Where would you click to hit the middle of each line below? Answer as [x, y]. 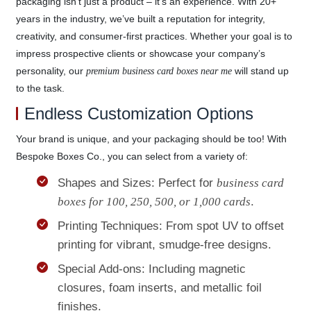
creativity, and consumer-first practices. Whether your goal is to [154, 36]
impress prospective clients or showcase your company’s [140, 53]
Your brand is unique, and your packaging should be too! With [151, 138]
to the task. [40, 88]
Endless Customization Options [138, 113]
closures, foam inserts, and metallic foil [159, 287]
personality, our [51, 70]
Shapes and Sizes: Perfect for [137, 183]
